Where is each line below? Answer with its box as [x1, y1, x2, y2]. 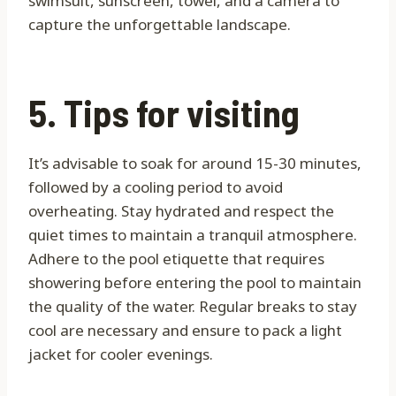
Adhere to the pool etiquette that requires [28, 248, 324, 270]
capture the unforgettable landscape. [28, 14, 291, 35]
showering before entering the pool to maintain [28, 272, 362, 293]
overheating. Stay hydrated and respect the [28, 201, 334, 222]
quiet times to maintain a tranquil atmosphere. [28, 225, 357, 246]
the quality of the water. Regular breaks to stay [28, 296, 357, 317]
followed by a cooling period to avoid [28, 177, 283, 198]
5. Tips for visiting [28, 90, 300, 135]
